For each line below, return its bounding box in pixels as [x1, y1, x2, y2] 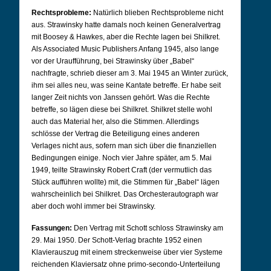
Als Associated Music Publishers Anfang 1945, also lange [31, 45, 219, 53]
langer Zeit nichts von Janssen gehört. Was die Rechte [31, 93, 210, 102]
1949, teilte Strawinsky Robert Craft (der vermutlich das [31, 166, 212, 174]
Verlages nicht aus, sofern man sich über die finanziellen [31, 142, 217, 150]
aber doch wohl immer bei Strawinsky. [31, 202, 155, 211]
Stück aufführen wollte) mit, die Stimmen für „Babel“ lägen [31, 178, 220, 186]
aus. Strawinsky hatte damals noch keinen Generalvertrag [31, 21, 221, 29]
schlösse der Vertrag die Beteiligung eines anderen [31, 129, 200, 138]
